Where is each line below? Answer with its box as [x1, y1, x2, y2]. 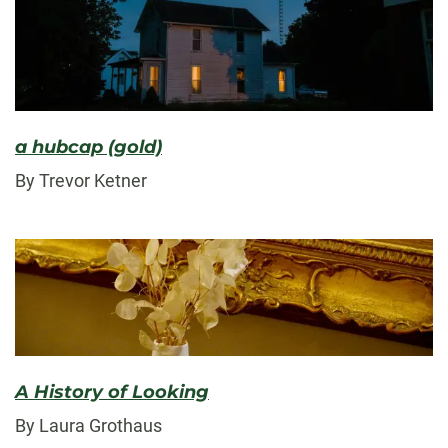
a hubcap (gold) [15, 136, 162, 159]
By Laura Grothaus [15, 414, 162, 436]
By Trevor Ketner [15, 170, 147, 192]
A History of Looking [15, 380, 209, 403]
